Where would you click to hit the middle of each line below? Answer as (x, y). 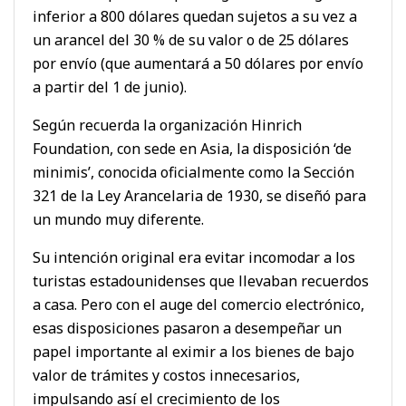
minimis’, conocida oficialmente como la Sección (193, 172)
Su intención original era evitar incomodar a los (194, 257)
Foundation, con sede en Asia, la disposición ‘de (192, 148)
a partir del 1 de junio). (110, 87)
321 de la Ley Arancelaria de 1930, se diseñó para (199, 195)
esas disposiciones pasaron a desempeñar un (187, 328)
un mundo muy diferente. (118, 219)
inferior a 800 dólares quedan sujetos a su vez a (195, 16)
